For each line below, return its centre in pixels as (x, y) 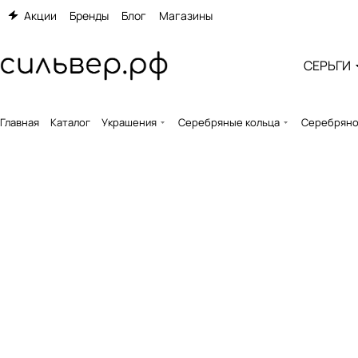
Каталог (70, 122)
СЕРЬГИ (327, 65)
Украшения (129, 122)
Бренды (89, 15)
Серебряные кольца (229, 122)
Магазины (186, 15)
